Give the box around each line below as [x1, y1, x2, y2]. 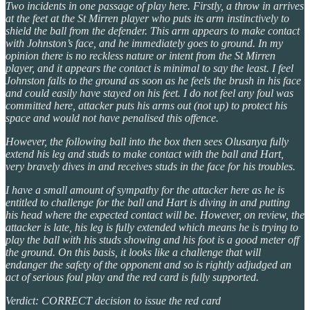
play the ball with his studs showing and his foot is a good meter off [6, 233, 299, 246]
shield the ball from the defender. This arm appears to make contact [6, 24, 300, 37]
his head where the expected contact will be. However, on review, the [6, 208, 304, 221]
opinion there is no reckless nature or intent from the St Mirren [6, 49, 275, 62]
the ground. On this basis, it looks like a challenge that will [6, 246, 261, 258]
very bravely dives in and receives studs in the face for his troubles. [6, 160, 295, 172]
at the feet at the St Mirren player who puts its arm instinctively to [6, 12, 289, 24]
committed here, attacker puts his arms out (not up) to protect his [6, 99, 287, 111]
